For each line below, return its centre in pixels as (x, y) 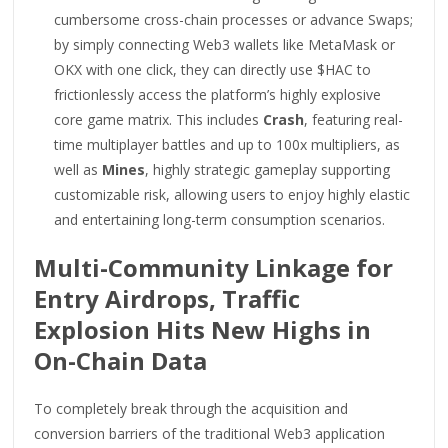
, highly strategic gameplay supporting (268, 169)
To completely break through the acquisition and (191, 408)
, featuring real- (354, 119)
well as (78, 169)
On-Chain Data (121, 360)
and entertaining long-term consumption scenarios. (220, 219)
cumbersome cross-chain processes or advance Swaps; (234, 19)
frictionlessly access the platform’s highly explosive (218, 94)
